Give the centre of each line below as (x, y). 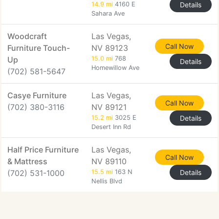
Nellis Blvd (107, 181)
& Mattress (27, 161)
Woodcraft (27, 36)
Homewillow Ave (115, 68)
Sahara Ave (108, 13)
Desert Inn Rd (111, 127)
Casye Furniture (37, 95)
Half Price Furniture (43, 150)
